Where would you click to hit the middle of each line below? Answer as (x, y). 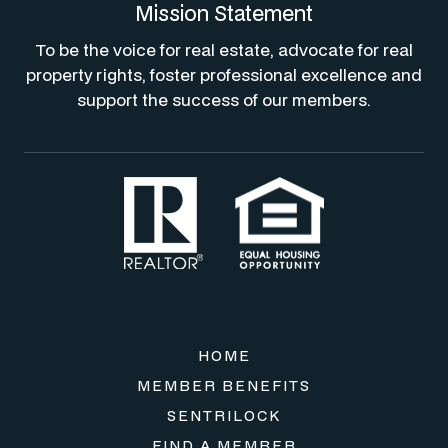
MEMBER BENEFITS (224, 385)
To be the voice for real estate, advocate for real (224, 49)
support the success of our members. (224, 99)
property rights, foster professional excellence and (224, 74)
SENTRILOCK (224, 415)
